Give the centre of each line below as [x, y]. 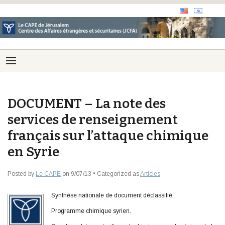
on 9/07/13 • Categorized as [100, 174]
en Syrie [33, 152]
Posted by [22, 174]
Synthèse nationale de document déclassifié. [113, 196]
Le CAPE [48, 174]
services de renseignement [93, 120]
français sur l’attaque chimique [108, 136]
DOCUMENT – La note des [87, 104]
